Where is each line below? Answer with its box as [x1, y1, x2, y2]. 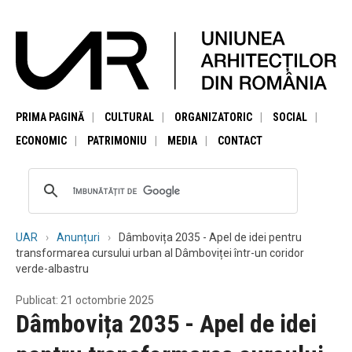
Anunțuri [57, 230, 100, 244]
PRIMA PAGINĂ [16, 110, 84, 123]
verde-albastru [16, 262, 89, 275]
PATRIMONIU [87, 134, 147, 147]
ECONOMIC [16, 134, 67, 147]
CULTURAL [104, 110, 154, 123]
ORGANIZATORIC [174, 110, 252, 123]
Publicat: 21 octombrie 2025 [16, 293, 154, 306]
